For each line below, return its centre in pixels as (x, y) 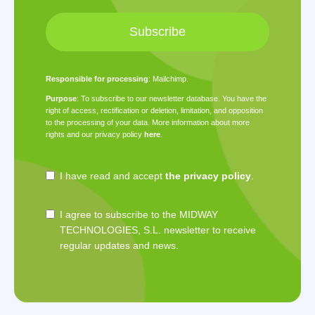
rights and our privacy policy (95, 135)
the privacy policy (208, 176)
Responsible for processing (97, 79)
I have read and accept (112, 176)
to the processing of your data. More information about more (148, 123)
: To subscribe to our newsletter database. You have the (172, 99)
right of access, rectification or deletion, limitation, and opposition (154, 111)
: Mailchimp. (168, 79)
